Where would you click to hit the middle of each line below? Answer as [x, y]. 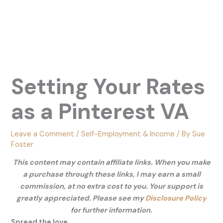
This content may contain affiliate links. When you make [111, 163]
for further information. [111, 211]
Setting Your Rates [108, 86]
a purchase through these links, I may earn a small [111, 175]
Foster [22, 144]
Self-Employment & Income [128, 134]
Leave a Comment [43, 134]
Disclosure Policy [176, 199]
